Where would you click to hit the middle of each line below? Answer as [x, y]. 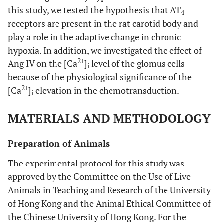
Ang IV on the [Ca [43, 63]
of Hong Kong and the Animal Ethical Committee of [109, 203]
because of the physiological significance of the [100, 77]
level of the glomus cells [137, 63]
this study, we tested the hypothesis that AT [94, 10]
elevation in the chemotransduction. [106, 90]
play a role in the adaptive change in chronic [94, 37]
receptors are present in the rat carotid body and [103, 23]
